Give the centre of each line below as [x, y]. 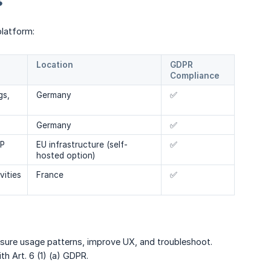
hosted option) [66, 156]
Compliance [195, 76]
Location [55, 65]
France [50, 175]
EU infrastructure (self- [82, 145]
